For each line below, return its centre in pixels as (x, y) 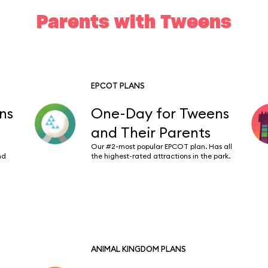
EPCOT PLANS (118, 86)
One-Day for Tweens (160, 113)
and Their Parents (151, 132)
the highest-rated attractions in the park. (161, 156)
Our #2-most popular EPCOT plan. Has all (162, 146)
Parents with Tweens (134, 23)
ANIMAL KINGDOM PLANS (139, 249)
